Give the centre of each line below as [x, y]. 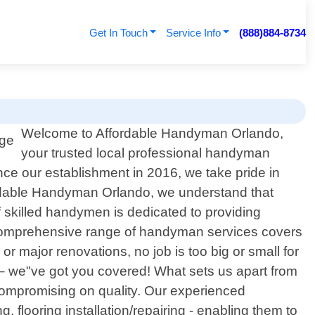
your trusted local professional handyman [146, 153]
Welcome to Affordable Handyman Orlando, [153, 134]
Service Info [193, 33]
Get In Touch [118, 33]
